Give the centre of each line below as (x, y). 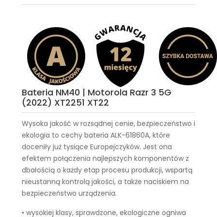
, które (160, 135)
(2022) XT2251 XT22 (65, 102)
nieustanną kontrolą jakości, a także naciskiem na (105, 182)
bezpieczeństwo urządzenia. (69, 193)
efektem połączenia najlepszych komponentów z (105, 158)
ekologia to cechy (53, 135)
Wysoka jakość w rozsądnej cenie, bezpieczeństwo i (108, 124)
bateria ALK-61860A (117, 135)
